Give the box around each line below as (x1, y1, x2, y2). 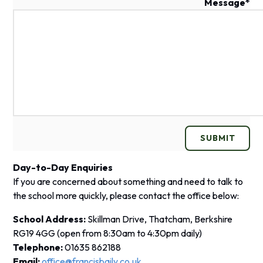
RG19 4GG (13, 227, 58, 239)
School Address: (13, 213, 88, 225)
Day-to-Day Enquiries (13, 161, 113, 173)
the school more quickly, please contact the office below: (13, 189, 241, 201)
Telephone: (13, 241, 63, 253)
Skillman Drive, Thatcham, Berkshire (87, 213, 233, 225)
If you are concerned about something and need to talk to (13, 175, 244, 187)
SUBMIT (200, 133, 235, 144)
